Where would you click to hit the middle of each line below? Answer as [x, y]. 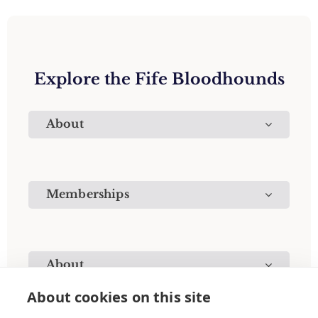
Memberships [88, 194]
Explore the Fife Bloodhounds [159, 79]
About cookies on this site [119, 297]
